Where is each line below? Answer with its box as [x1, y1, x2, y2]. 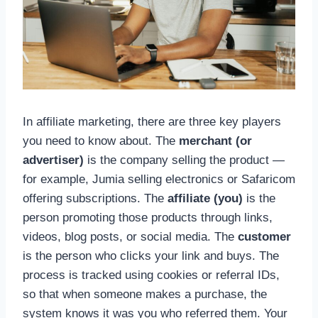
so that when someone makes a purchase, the [23, 287, 267, 301]
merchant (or [179, 133, 252, 148]
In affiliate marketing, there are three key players [23, 114, 281, 128]
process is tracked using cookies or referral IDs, [23, 268, 280, 282]
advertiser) [23, 153, 84, 167]
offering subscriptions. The [23, 191, 168, 205]
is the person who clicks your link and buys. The [23, 248, 279, 263]
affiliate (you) [168, 191, 243, 205]
